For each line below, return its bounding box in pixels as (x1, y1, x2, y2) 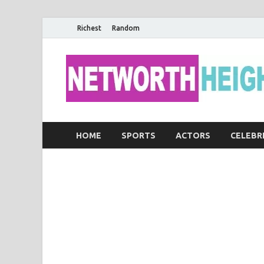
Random (112, 24, 140, 32)
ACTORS (176, 130, 210, 140)
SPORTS (121, 130, 156, 140)
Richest (77, 24, 101, 32)
